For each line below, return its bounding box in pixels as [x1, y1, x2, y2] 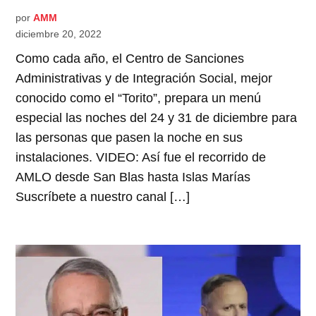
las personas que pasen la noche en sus [16, 130, 243, 145]
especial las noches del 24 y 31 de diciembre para [16, 111, 298, 126]
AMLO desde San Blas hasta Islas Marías [16, 170, 251, 185]
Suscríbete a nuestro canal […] [16, 190, 190, 205]
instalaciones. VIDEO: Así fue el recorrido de [16, 150, 267, 165]
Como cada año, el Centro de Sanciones [16, 51, 245, 66]
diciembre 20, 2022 [16, 28, 102, 40]
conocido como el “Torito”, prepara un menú [16, 91, 262, 106]
